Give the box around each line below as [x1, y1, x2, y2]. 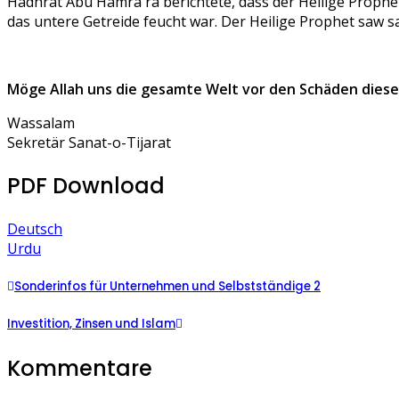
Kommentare [7, 354, 152, 384]
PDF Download [7, 170, 165, 200]
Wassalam [7, 113, 75, 133]
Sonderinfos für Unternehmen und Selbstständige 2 [14, 277, 321, 295]
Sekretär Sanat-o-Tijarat [7, 133, 171, 152]
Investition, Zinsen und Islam [7, 315, 175, 333]
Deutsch [7, 218, 62, 239]
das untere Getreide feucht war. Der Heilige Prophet [7, 12, 354, 31]
